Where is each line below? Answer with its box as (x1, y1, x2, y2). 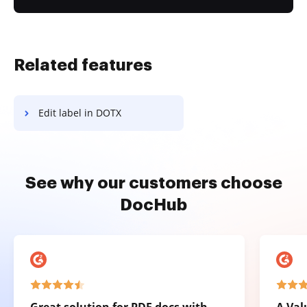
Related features (14, 57, 152, 73)
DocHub (120, 197, 187, 213)
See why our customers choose (25, 175, 282, 191)
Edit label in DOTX (38, 106, 121, 119)
